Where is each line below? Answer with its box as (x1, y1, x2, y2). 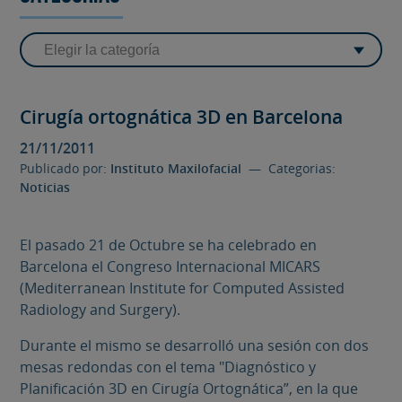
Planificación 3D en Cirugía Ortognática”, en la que (20, 378, 359, 398)
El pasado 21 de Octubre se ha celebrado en (20, 234, 318, 255)
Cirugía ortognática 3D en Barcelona (20, 104, 344, 130)
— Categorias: (241, 159, 336, 177)
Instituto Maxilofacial (110, 159, 242, 177)
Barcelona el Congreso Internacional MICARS (20, 256, 321, 276)
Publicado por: (20, 159, 111, 177)
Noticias (20, 178, 71, 196)
